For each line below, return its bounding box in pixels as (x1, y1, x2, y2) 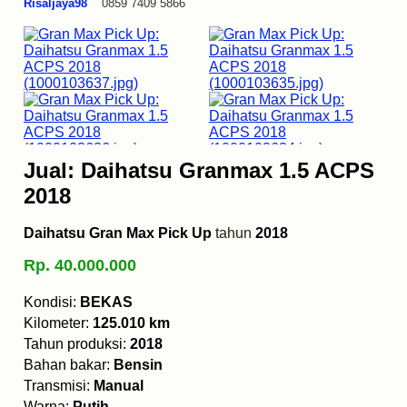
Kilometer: (24, 315, 93, 332)
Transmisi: (24, 378, 94, 394)
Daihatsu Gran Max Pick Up (24, 225, 212, 242)
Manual (94, 378, 144, 394)
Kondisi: (24, 294, 80, 311)
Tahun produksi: (24, 336, 130, 352)
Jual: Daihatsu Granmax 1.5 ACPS (24, 158, 374, 184)
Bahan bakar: (24, 357, 114, 373)
